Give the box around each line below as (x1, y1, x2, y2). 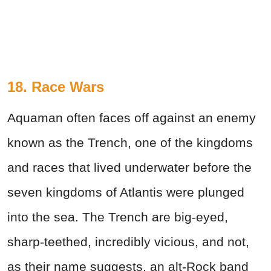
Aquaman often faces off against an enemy (7, 110, 256, 125)
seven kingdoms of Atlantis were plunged (7, 184, 244, 199)
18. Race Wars (7, 78, 104, 95)
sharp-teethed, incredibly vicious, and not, (7, 234, 249, 249)
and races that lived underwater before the (7, 160, 252, 174)
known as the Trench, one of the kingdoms (7, 135, 253, 149)
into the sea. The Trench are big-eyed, (7, 209, 228, 224)
